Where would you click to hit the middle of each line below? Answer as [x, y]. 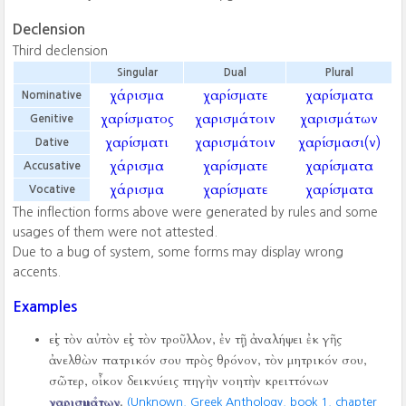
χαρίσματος [137, 119]
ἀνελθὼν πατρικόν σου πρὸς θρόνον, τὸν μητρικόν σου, [208, 360]
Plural [339, 72]
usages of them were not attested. [116, 232]
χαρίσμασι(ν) [339, 142]
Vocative [52, 189]
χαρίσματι [137, 142]
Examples [45, 306]
